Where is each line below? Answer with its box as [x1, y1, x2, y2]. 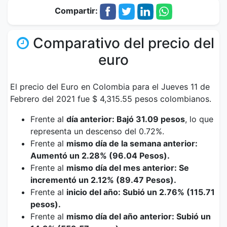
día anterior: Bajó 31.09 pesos [66, 114, 185, 124]
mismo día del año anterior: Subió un [66, 211, 211, 221]
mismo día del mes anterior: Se [66, 163, 189, 173]
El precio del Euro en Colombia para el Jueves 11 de [10, 82, 210, 92]
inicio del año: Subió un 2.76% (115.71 [66, 187, 215, 197]
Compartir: [55, 6, 100, 16]
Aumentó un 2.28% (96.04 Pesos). [30, 150, 170, 161]
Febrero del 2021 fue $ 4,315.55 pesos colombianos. [10, 94, 211, 104]
